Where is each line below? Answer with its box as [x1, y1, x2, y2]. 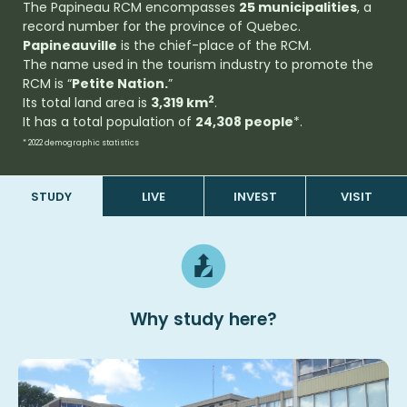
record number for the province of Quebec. [23, 17, 301, 36]
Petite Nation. [72, 74, 168, 94]
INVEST [233, 187, 277, 205]
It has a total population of [23, 113, 195, 132]
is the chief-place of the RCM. [117, 36, 312, 55]
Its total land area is [23, 94, 151, 113]
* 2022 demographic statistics [23, 137, 139, 149]
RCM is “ [23, 74, 72, 94]
